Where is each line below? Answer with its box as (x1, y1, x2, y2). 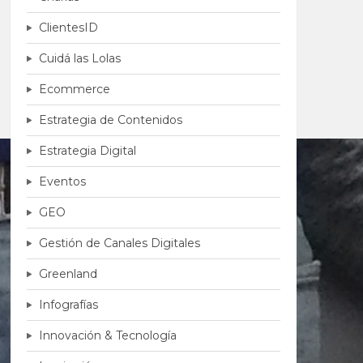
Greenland (38, 267, 97, 281)
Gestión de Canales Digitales (38, 236, 200, 250)
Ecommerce (38, 82, 110, 96)
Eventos (38, 174, 86, 189)
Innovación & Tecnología (38, 328, 177, 343)
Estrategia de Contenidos (38, 113, 182, 127)
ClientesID (38, 20, 98, 35)
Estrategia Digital (38, 143, 136, 158)
